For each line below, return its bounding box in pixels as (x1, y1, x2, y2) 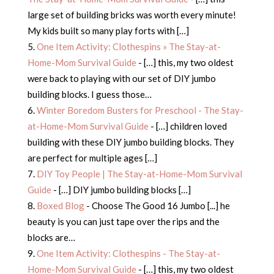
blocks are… (27, 232, 75, 243)
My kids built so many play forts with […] (27, 25, 189, 37)
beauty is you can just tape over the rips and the (27, 216, 220, 228)
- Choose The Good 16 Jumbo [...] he (84, 200, 230, 212)
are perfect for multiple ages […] (27, 152, 157, 164)
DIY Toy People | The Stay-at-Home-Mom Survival (36, 168, 242, 180)
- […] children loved (148, 120, 227, 132)
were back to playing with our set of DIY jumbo (27, 73, 216, 84)
